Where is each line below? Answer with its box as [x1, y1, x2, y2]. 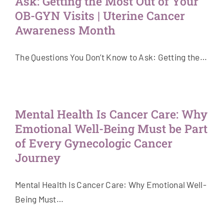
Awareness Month [15, 22, 115, 38]
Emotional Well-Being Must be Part [15, 121, 207, 136]
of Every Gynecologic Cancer [15, 135, 172, 151]
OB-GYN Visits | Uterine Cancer [15, 8, 185, 23]
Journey [15, 150, 60, 165]
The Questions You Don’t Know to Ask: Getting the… [15, 52, 207, 62]
